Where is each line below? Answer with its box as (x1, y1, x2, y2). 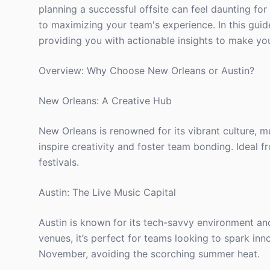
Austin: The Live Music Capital (39, 186, 176, 198)
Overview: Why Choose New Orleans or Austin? (39, 64, 254, 77)
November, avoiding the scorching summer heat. (39, 248, 260, 260)
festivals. (39, 156, 79, 168)
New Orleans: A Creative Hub (39, 95, 172, 107)
